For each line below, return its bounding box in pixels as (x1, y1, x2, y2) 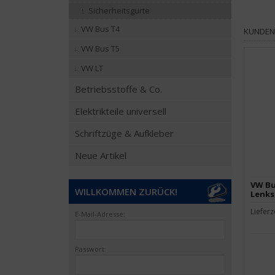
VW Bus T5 (81, 43, 120, 54)
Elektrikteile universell (75, 105, 166, 117)
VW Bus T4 (81, 23, 120, 34)
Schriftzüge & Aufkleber (75, 127, 174, 139)
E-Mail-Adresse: (75, 209, 125, 219)
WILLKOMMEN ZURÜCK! (75, 185, 177, 198)
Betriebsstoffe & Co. (75, 83, 162, 95)
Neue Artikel (75, 149, 126, 161)
